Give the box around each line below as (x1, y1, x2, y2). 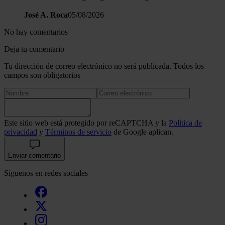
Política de (169, 119, 202, 128)
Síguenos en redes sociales (4, 169, 88, 178)
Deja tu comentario (4, 45, 64, 54)
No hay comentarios (4, 28, 68, 37)
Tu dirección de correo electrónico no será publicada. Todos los (4, 62, 204, 71)
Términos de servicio (45, 128, 111, 137)
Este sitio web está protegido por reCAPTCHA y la (4, 119, 169, 128)
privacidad (4, 128, 37, 137)
